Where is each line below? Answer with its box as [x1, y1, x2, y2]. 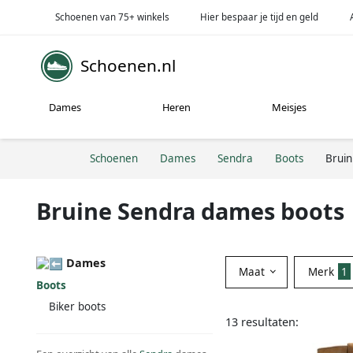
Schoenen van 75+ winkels [54, 10, 169, 23]
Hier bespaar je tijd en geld [200, 10, 319, 23]
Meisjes [272, 100, 307, 115]
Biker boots [49, 299, 106, 314]
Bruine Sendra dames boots [36, 195, 344, 226]
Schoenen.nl [80, 54, 176, 77]
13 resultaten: [225, 314, 299, 329]
